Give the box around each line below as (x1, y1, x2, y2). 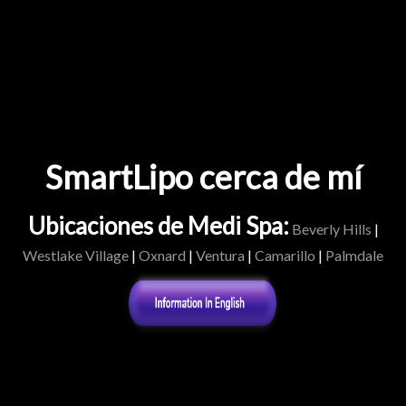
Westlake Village (23, 246, 129, 264)
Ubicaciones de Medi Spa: (27, 211, 289, 240)
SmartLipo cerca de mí (44, 157, 362, 197)
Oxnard (139, 246, 186, 264)
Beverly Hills (291, 220, 372, 237)
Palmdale (325, 246, 383, 264)
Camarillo (255, 246, 315, 264)
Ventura (196, 246, 245, 264)
